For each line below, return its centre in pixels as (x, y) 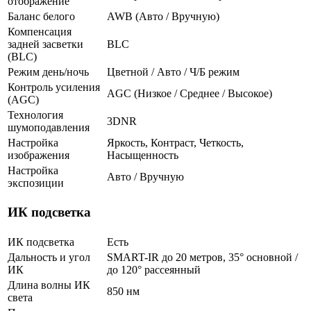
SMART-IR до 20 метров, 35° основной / (202, 257)
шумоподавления (49, 127)
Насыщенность (143, 155)
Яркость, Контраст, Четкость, (175, 142)
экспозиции (36, 183)
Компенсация (40, 31)
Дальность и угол (49, 257)
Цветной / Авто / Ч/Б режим (173, 72)
